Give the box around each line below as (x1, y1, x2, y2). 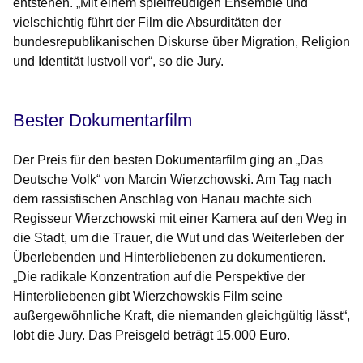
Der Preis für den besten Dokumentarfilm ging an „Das (13, 153, 323, 168)
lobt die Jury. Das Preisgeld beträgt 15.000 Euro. (13, 328, 290, 343)
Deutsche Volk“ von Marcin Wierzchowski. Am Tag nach (13, 173, 331, 187)
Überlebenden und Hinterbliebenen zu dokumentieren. (13, 250, 326, 265)
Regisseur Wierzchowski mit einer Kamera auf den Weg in (13, 211, 347, 226)
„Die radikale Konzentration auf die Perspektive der (13, 270, 305, 284)
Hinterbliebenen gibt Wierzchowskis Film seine (13, 289, 283, 304)
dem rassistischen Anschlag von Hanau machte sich (13, 192, 312, 207)
